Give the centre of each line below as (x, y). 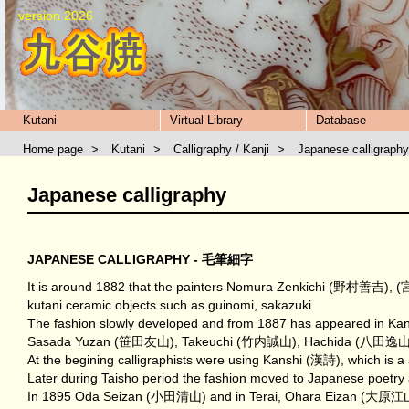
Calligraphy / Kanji (221, 149)
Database (341, 120)
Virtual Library (206, 120)
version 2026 (56, 16)
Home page (53, 149)
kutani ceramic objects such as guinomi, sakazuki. (171, 305)
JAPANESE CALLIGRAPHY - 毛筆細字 (140, 259)
